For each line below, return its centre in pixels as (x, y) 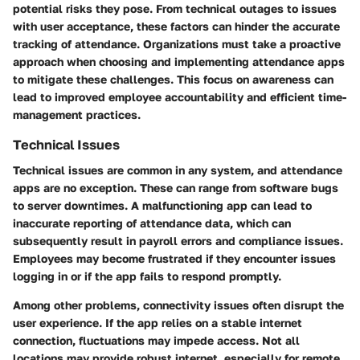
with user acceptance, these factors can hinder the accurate (176, 26)
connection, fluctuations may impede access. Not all (156, 341)
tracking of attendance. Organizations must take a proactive (177, 43)
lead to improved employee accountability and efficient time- (180, 96)
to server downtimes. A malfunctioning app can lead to (162, 206)
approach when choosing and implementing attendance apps (179, 61)
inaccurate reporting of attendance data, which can (152, 223)
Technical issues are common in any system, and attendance (178, 170)
